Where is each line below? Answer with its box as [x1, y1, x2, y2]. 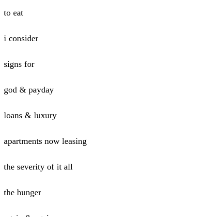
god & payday [4, 84, 54, 94]
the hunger [4, 187, 41, 197]
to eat [4, 7, 23, 17]
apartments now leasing [4, 136, 87, 146]
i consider [4, 33, 38, 43]
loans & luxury [4, 110, 57, 120]
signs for [4, 59, 34, 69]
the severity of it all [4, 161, 73, 171]
